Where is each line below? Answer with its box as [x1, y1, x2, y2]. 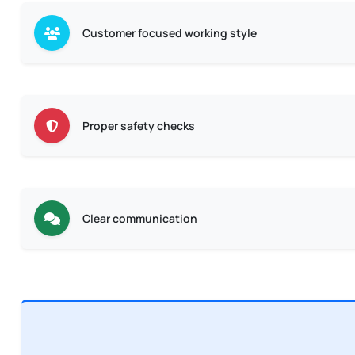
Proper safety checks [82, 118, 195, 133]
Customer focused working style [82, 25, 257, 40]
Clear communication [82, 211, 197, 226]
